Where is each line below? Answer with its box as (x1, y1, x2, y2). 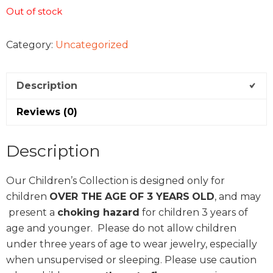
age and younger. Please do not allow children (6, 222, 236, 234)
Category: (6, 39, 55, 51)
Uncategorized (55, 39, 129, 51)
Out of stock (6, 6, 62, 17)
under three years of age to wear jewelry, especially (6, 238, 257, 250)
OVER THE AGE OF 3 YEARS (49, 190, 190, 202)
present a (6, 206, 57, 218)
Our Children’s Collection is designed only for (6, 174, 225, 186)
